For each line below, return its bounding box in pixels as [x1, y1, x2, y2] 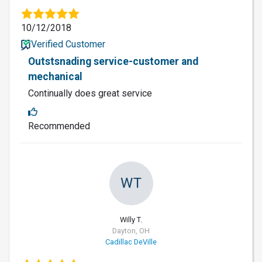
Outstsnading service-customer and [28, 55, 198, 67]
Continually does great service [28, 87, 152, 99]
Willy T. [120, 215, 142, 224]
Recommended [28, 120, 90, 132]
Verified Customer [30, 38, 105, 50]
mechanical [28, 70, 82, 82]
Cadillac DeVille [105, 237, 157, 246]
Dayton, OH [112, 226, 150, 235]
